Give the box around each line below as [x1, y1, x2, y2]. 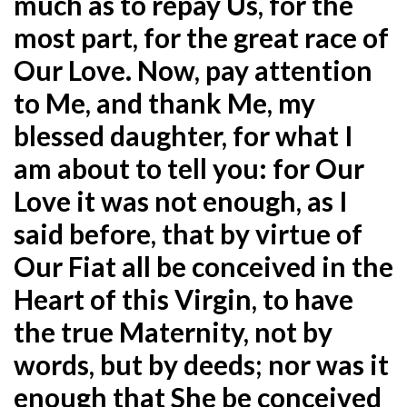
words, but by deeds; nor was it [14, 347, 389, 381]
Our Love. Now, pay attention [14, 53, 372, 86]
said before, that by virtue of [14, 216, 362, 250]
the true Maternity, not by [14, 314, 333, 348]
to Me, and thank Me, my [14, 85, 315, 119]
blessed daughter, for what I [14, 118, 353, 152]
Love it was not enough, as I [14, 184, 348, 217]
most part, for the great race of [14, 20, 389, 54]
